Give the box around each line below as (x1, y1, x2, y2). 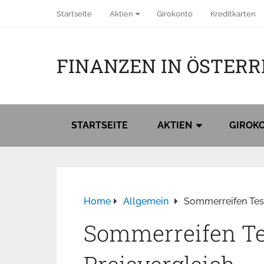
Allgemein (123, 196, 169, 207)
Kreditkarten (210, 9, 256, 18)
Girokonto (157, 9, 193, 18)
